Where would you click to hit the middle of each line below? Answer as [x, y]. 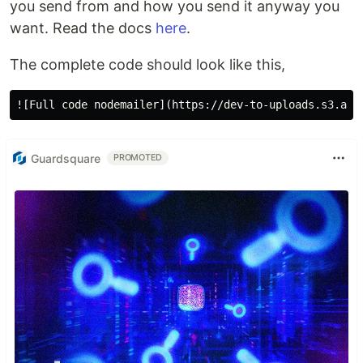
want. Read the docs [83, 28]
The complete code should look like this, [147, 64]
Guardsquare [66, 158]
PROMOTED [138, 158]
